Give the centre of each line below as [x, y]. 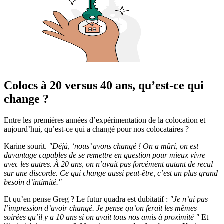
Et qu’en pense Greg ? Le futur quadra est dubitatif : [87, 199]
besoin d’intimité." [33, 182]
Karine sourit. [26, 146]
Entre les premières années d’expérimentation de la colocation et [105, 120]
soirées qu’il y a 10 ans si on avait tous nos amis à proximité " [102, 217]
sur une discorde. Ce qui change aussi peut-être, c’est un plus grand [111, 173]
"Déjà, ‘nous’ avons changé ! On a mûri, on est [124, 146]
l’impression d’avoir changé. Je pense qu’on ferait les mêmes [100, 208]
